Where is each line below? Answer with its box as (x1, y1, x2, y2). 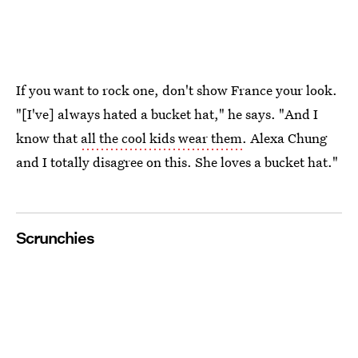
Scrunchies (16, 229, 94, 249)
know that (16, 129, 81, 148)
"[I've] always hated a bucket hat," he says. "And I (16, 105, 318, 124)
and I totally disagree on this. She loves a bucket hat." (16, 153, 338, 172)
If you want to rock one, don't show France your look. (16, 81, 337, 100)
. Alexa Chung (242, 129, 327, 148)
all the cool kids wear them (81, 129, 242, 148)
